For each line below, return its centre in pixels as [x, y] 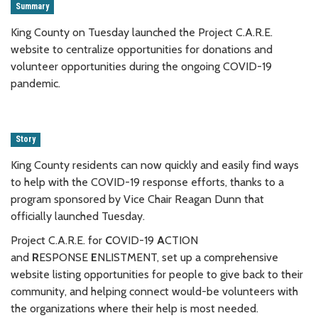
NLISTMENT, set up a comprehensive [188, 257]
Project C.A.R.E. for [58, 240]
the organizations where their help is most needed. [135, 308]
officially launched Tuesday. [78, 216]
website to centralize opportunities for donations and [142, 49]
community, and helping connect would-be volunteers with [154, 291]
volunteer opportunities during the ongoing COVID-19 [141, 66]
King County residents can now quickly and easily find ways [155, 165]
